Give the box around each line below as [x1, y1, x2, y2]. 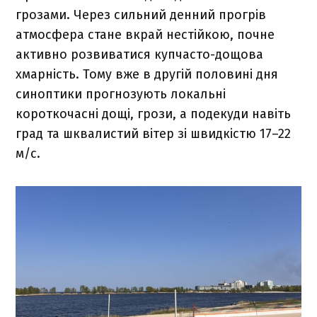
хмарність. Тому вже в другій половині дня [16, 66, 279, 82]
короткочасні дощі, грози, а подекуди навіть [16, 105, 292, 122]
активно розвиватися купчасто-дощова [16, 46, 264, 62]
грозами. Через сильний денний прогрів [16, 6, 267, 23]
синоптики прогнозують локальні [16, 86, 226, 102]
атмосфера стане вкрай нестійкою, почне [16, 26, 275, 42]
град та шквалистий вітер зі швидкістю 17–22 [16, 125, 292, 142]
